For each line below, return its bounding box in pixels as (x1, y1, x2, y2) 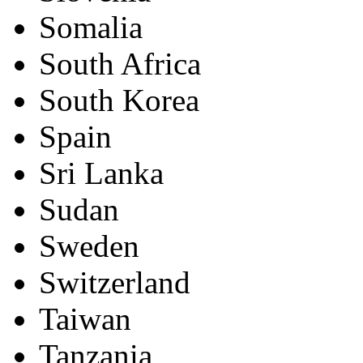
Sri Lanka (39, 156, 164, 190)
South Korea (39, 83, 199, 117)
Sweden (39, 228, 139, 263)
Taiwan (39, 301, 131, 336)
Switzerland (39, 265, 190, 300)
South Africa (39, 46, 201, 81)
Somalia (39, 10, 143, 45)
